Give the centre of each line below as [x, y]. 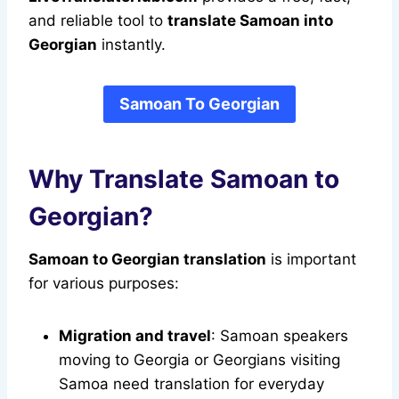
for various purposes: [104, 284]
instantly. [131, 45]
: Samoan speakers [280, 336]
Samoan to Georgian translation [147, 260]
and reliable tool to [98, 21]
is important [311, 260]
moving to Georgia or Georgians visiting [199, 360]
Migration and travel [135, 336]
